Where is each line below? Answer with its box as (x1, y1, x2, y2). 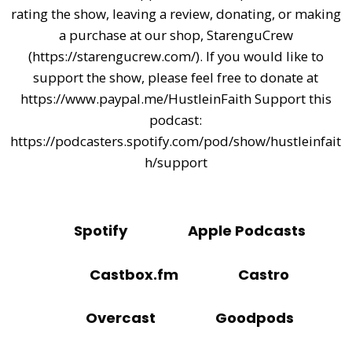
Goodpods (214, 308, 294, 328)
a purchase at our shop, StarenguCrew (58, 25, 293, 44)
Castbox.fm (90, 264, 179, 284)
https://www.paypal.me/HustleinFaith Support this (20, 89, 332, 108)
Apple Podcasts (187, 221, 306, 241)
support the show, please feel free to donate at (33, 68, 319, 86)
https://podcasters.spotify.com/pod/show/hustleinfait (10, 131, 342, 150)
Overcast (85, 308, 156, 328)
